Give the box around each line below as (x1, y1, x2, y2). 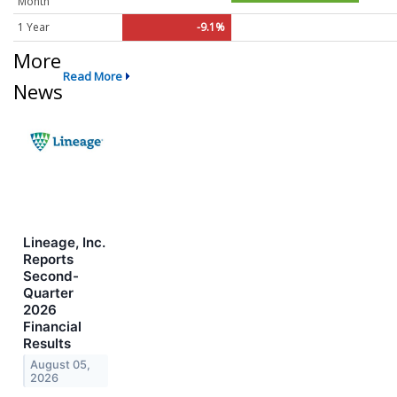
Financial (23, 317, 82, 335)
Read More (63, 67, 122, 84)
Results (23, 334, 71, 352)
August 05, (30, 357, 91, 371)
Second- (23, 267, 79, 284)
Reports (23, 250, 74, 268)
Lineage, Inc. (23, 233, 105, 251)
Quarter (23, 284, 74, 301)
